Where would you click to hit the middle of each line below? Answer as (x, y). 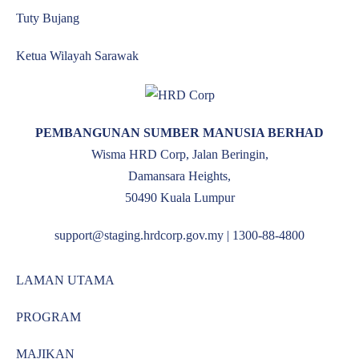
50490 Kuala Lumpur (179, 197)
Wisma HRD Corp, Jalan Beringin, (179, 154)
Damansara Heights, (179, 175)
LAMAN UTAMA (65, 280)
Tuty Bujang (48, 18)
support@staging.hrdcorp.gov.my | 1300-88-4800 (179, 235)
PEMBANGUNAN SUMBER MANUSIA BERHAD (179, 132)
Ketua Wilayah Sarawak (77, 56)
